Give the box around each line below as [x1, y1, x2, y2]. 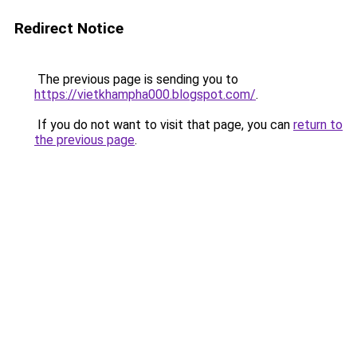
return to [293, 117, 343, 132]
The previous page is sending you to [34, 72, 238, 87]
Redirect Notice [14, 19, 124, 37]
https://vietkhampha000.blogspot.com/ [34, 87, 256, 102]
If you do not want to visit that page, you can [34, 117, 293, 132]
